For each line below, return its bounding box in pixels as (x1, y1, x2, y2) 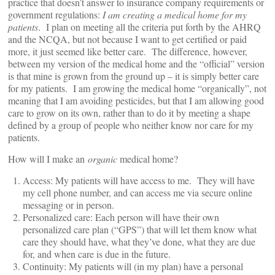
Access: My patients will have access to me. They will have (23, 174, 255, 187)
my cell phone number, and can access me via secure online (23, 186, 252, 199)
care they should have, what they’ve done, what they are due (23, 235, 255, 248)
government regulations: (8, 8, 103, 21)
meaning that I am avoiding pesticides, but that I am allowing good (8, 94, 264, 107)
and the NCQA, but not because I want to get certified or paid (8, 33, 247, 45)
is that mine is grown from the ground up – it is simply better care (8, 69, 259, 82)
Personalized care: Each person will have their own (23, 211, 219, 223)
